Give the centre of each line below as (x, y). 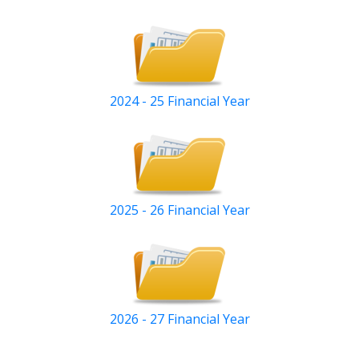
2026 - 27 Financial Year (179, 319)
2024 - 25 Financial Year (179, 101)
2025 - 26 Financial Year (179, 210)
